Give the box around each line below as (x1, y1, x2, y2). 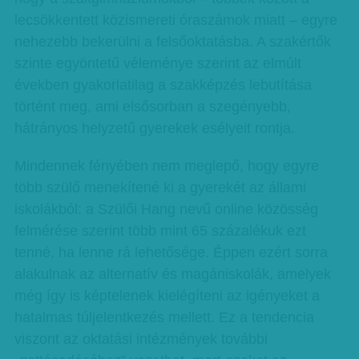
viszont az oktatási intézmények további (14, 331, 268, 347)
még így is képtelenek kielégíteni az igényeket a (14, 288, 320, 304)
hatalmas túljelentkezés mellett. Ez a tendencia (14, 309, 314, 325)
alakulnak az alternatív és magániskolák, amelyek (14, 266, 331, 282)
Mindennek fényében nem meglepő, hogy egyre (14, 158, 319, 174)
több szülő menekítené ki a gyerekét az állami (14, 179, 306, 196)
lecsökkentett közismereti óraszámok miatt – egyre (14, 12, 337, 28)
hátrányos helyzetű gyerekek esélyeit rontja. (14, 120, 295, 136)
